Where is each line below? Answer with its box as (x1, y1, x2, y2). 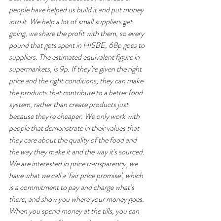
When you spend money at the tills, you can (9, 205, 141, 217)
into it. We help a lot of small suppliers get (9, 16, 134, 27)
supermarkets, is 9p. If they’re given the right (9, 63, 143, 74)
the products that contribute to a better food (9, 87, 144, 98)
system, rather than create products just (9, 99, 130, 110)
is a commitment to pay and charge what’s (9, 182, 136, 193)
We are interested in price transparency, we (9, 158, 139, 169)
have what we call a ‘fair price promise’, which (9, 170, 145, 181)
